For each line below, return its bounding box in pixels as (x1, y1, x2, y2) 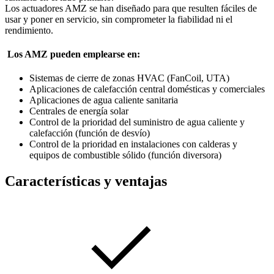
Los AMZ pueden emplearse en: (7, 49, 140, 60)
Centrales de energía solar (29, 106, 128, 117)
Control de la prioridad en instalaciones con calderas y (29, 139, 237, 150)
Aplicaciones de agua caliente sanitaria (29, 95, 178, 106)
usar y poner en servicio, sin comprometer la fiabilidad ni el (5, 13, 232, 24)
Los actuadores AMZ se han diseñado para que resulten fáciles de (5, 2, 257, 13)
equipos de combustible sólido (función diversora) (29, 150, 221, 161)
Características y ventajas (5, 173, 167, 190)
